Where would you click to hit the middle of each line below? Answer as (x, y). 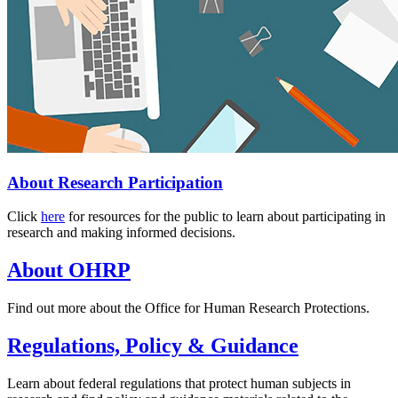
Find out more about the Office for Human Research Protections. (188, 308)
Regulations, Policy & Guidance (153, 346)
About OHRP (69, 271)
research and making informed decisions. (121, 233)
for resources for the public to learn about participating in (225, 217)
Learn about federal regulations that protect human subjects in (179, 383)
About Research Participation (115, 182)
